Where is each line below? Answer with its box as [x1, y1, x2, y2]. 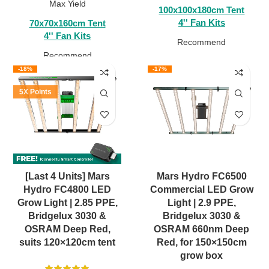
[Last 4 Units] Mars [25, 171, 110, 181]
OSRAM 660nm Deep [154, 223, 250, 234]
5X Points [19, 87, 52, 96]
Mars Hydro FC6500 [156, 171, 247, 181]
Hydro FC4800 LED [23, 184, 111, 195]
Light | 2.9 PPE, [167, 197, 236, 208]
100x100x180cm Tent [159, 4, 245, 15]
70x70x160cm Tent [29, 17, 106, 28]
